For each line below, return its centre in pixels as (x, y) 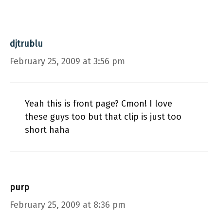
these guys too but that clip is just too (103, 117)
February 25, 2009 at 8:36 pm (68, 205)
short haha (47, 130)
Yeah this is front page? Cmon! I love (99, 104)
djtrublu (26, 44)
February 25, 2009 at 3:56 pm (67, 61)
